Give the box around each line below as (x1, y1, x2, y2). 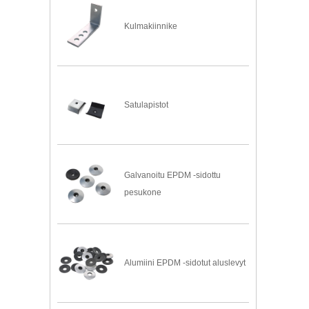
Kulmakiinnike (124, 21, 178, 31)
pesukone (124, 187, 162, 197)
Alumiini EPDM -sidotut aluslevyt (124, 257, 246, 268)
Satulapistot (124, 99, 169, 110)
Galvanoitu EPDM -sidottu (124, 170, 221, 180)
